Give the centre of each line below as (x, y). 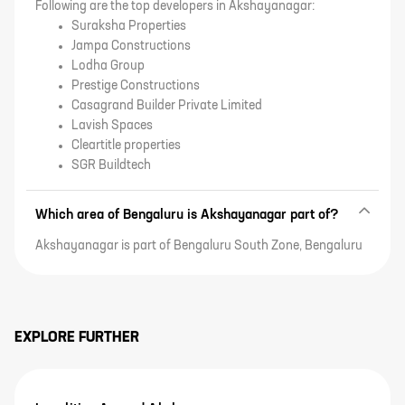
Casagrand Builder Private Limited (167, 105)
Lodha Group (108, 66)
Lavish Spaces (112, 125)
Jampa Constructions (131, 46)
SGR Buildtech (111, 165)
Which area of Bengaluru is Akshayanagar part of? (187, 214)
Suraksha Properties (129, 26)
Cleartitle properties (126, 145)
